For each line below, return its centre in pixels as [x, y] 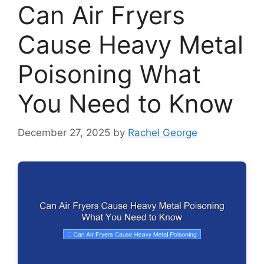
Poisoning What [109, 74]
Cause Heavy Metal [131, 45]
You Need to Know [126, 104]
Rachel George [163, 132]
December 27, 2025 [64, 132]
